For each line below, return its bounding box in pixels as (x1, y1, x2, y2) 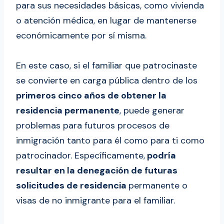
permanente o (128, 179, 187, 192)
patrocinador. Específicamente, (16, 149, 145, 162)
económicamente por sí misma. (16, 29, 146, 42)
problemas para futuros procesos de (16, 119, 169, 132)
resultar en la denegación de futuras (16, 164, 177, 177)
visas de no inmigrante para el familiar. (16, 194, 175, 207)
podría (145, 149, 176, 162)
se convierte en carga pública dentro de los (16, 74, 197, 87)
